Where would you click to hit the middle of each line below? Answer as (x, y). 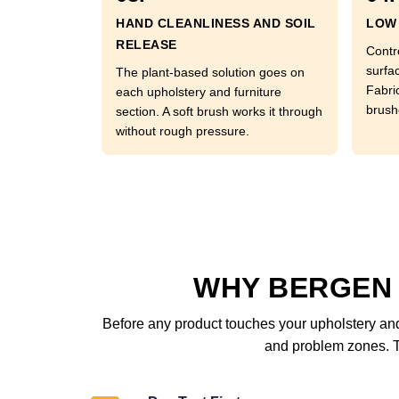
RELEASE (147, 45)
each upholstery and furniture (199, 92)
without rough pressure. (183, 131)
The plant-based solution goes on (210, 72)
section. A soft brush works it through (219, 111)
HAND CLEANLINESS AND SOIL (216, 23)
